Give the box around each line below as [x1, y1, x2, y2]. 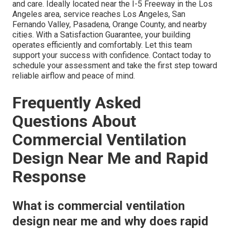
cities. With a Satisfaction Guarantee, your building [12, 29, 190, 40]
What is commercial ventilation [12, 198, 185, 213]
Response [12, 166, 86, 186]
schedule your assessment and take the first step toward [12, 60, 217, 70]
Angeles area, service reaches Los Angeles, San [12, 9, 185, 19]
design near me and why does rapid [12, 214, 208, 228]
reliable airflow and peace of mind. [12, 70, 135, 81]
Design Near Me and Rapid [12, 148, 208, 168]
